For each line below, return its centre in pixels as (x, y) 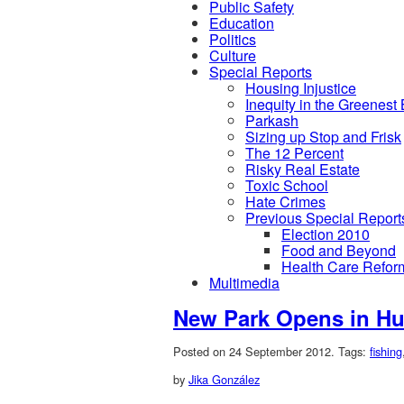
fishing (386, 351)
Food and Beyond (339, 250)
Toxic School (287, 185)
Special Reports (261, 72)
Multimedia (244, 283)
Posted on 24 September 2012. (256, 351)
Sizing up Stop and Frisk (323, 137)
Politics (233, 39)
